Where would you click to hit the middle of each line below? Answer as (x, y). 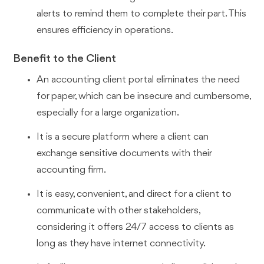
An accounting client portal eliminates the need (138, 80)
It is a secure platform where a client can (123, 137)
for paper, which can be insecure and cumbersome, (144, 97)
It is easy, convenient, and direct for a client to (134, 194)
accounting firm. (72, 170)
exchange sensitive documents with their (124, 154)
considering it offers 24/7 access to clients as (136, 227)
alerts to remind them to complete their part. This (142, 14)
